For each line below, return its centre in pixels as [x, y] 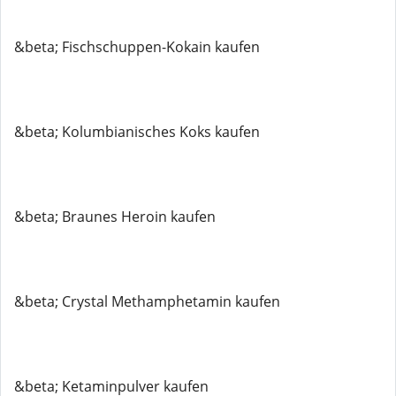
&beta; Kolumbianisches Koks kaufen [137, 132]
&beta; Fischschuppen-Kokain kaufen [137, 47]
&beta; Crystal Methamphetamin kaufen [147, 301]
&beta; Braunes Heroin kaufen [115, 217]
